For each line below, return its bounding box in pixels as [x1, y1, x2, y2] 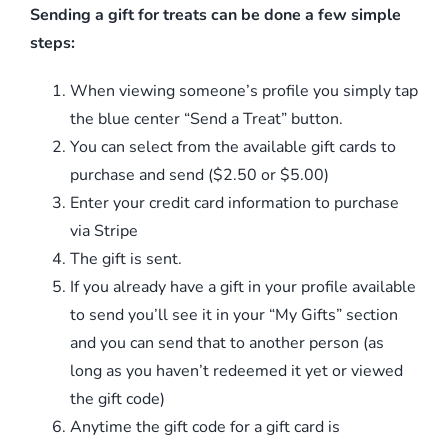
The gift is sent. [70, 247, 182, 270]
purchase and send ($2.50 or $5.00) [70, 163, 329, 186]
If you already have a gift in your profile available [70, 275, 416, 298]
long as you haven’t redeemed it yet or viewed [70, 359, 403, 382]
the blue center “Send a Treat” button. [70, 107, 343, 130]
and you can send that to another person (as [70, 331, 384, 354]
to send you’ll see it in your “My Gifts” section [70, 303, 398, 326]
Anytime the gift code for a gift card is [70, 415, 340, 438]
